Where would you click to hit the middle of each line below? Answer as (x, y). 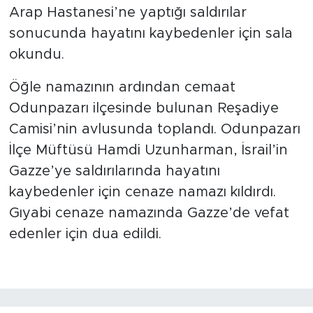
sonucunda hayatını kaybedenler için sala (151, 33)
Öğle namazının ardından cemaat (122, 87)
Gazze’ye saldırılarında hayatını (114, 171)
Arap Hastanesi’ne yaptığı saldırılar (128, 12)
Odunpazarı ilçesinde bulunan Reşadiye (144, 108)
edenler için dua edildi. (85, 234)
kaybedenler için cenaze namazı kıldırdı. (142, 192)
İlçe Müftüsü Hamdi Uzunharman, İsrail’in (148, 150)
